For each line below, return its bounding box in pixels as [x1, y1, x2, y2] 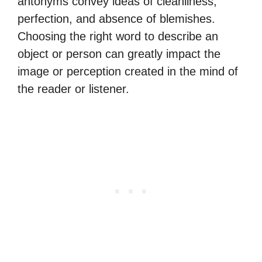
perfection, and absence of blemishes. [18, 12, 215, 25]
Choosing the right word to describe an [18, 30, 218, 43]
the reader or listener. [18, 82, 129, 95]
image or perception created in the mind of [18, 65, 238, 78]
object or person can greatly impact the [18, 47, 220, 60]
